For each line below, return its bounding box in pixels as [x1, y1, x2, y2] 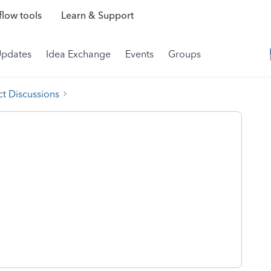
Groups [168, 48, 201, 60]
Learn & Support [60, 10, 134, 22]
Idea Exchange [46, 48, 111, 60]
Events [125, 48, 154, 60]
